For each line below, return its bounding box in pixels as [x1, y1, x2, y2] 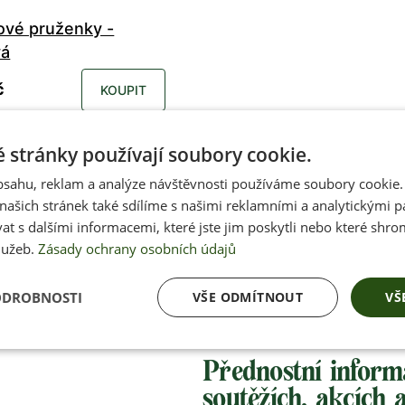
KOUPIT [100, 81, 147, 98]
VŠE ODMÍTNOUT [192, 287, 304, 306]
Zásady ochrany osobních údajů [38, 239, 236, 258]
